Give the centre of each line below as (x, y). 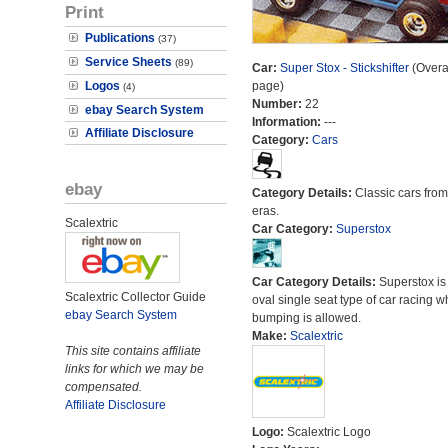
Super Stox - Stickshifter (344, 68)
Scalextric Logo (328, 432)
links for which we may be (134, 369)
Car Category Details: (315, 282)
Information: (287, 122)
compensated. (103, 387)
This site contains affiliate (133, 351)
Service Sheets (128, 62)
